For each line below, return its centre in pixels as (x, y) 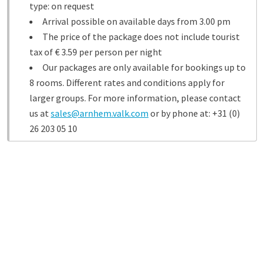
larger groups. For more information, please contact (135, 98)
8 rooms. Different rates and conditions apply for (127, 82)
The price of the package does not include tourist (141, 37)
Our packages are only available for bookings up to (144, 67)
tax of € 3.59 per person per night (96, 52)
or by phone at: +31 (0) (194, 113)
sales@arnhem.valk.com (100, 113)
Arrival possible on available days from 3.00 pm (136, 21)
